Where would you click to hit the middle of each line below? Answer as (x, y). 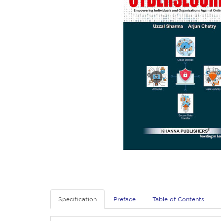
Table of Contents (178, 199)
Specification (77, 199)
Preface (125, 199)
